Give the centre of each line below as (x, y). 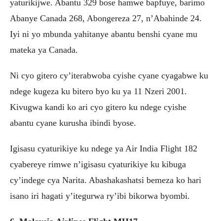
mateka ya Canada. (44, 50)
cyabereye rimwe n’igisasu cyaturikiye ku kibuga (98, 164)
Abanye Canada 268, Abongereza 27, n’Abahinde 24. (106, 18)
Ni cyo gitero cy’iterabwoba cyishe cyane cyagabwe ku (109, 75)
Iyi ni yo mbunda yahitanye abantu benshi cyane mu (104, 34)
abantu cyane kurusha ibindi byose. (73, 123)
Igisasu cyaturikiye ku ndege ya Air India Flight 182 (104, 148)
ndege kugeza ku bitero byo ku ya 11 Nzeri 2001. (98, 91)
